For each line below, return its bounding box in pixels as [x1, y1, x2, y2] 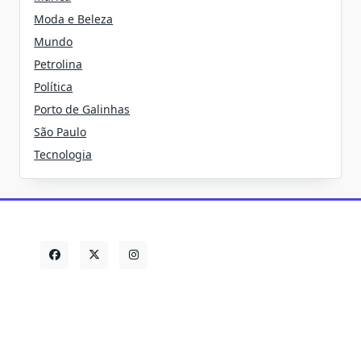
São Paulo [34, 123, 87, 139]
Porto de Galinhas [34, 101, 131, 117]
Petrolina [34, 56, 83, 72]
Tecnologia [34, 146, 93, 162]
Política [34, 78, 73, 94]
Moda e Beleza [34, 10, 114, 27]
